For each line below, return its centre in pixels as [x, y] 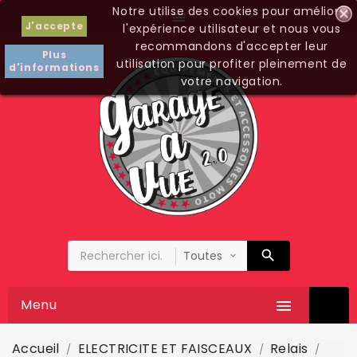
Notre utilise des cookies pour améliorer [232, 11]
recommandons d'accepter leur [232, 46]
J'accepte [54, 26]
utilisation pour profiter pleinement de [232, 64]
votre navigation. [232, 81]
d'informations [54, 67]
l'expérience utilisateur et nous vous [232, 29]
